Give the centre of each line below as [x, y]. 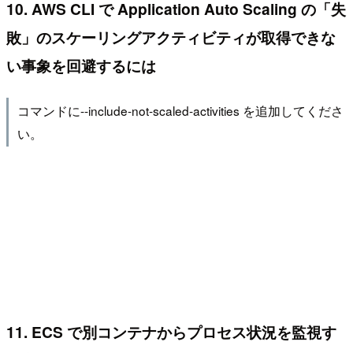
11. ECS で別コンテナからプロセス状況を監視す [171, 331]
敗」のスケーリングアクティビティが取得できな [171, 37]
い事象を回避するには [81, 66]
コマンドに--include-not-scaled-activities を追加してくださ [180, 110]
